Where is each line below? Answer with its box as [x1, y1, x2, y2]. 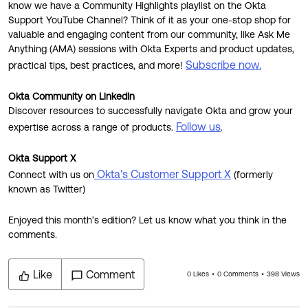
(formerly [231, 169, 273, 180]
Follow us [176, 120, 221, 133]
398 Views [267, 270, 300, 278]
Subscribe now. [186, 58, 261, 71]
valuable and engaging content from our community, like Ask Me [8, 29, 290, 40]
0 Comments [217, 270, 258, 278]
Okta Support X [8, 153, 76, 164]
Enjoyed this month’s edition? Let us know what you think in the [8, 214, 287, 225]
